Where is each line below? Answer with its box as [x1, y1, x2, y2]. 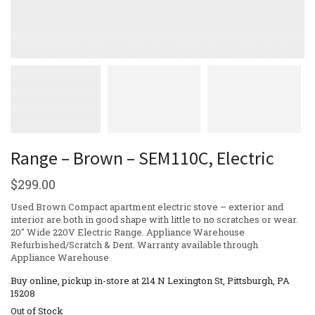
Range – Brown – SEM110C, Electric [11, 146, 274, 169]
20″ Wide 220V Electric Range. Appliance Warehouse [11, 225, 245, 238]
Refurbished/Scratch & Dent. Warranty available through [11, 238, 258, 251]
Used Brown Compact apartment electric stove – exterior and [11, 200, 283, 213]
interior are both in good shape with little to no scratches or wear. [11, 212, 298, 226]
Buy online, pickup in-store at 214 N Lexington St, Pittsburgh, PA [11, 274, 290, 287]
